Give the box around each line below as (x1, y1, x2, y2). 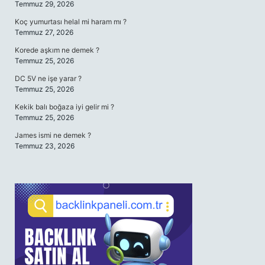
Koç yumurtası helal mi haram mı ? (15, 17, 127, 26)
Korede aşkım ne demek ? (15, 46, 99, 54)
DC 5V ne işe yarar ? (15, 74, 82, 83)
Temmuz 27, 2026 (15, 28, 73, 37)
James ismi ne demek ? (15, 131, 91, 140)
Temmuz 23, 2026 (15, 141, 75, 150)
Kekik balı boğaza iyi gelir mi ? (15, 102, 114, 111)
